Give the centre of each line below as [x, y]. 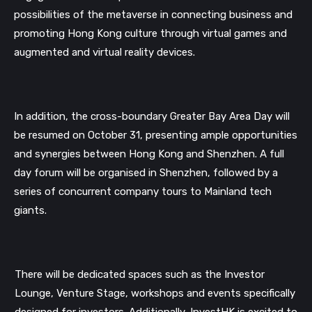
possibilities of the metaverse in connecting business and [153, 14]
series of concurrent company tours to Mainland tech [143, 191]
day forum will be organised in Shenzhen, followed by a [146, 172]
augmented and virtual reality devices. [104, 52]
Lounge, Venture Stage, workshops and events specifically [155, 294]
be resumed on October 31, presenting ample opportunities [156, 135]
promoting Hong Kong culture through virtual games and [150, 33]
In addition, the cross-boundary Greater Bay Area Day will [152, 116]
